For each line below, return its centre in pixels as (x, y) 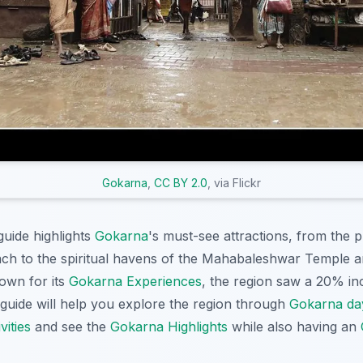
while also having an (294, 326)
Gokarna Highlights (169, 326)
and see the (70, 326)
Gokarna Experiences (135, 281)
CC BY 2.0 (181, 182)
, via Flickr (234, 182)
